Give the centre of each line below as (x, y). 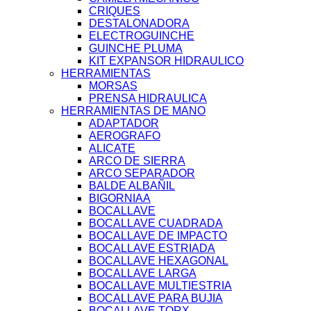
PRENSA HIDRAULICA (148, 99)
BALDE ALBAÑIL (132, 186)
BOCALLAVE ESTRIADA (152, 249)
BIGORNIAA (120, 199)
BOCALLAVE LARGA (143, 274)
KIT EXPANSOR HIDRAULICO (166, 61)
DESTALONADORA (139, 24)
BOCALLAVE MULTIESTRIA (160, 286)
